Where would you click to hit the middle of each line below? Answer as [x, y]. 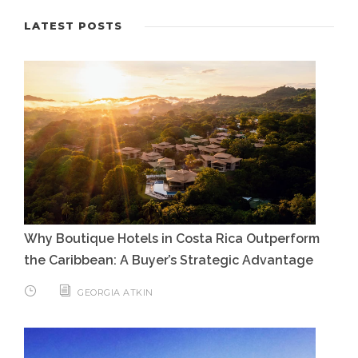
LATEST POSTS [73, 25]
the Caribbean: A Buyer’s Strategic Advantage [169, 260]
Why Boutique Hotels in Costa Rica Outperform [172, 239]
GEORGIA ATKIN [115, 292]
